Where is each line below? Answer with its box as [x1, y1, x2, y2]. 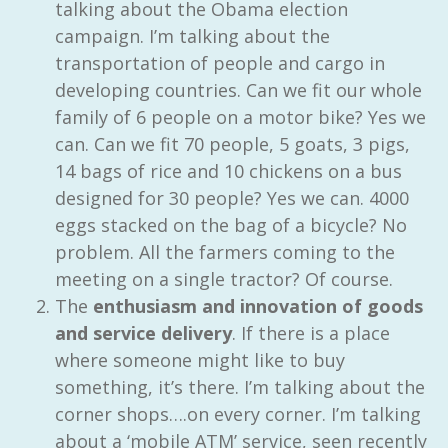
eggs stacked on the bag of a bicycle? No [55, 212, 407, 237]
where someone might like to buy [55, 347, 345, 372]
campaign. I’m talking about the [55, 23, 330, 48]
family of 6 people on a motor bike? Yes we [55, 104, 426, 129]
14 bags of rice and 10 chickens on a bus [55, 158, 402, 183]
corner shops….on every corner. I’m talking [55, 401, 421, 426]
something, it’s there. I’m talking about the [55, 374, 425, 399]
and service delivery [55, 320, 232, 345]
